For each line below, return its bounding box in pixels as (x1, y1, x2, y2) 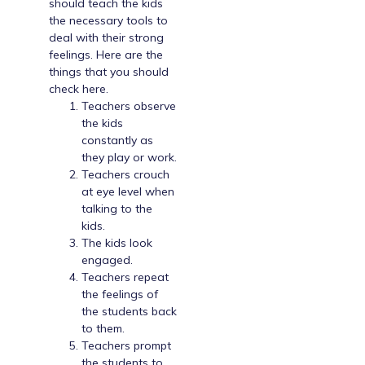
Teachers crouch (81, 167, 169, 182)
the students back (81, 304, 177, 319)
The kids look (81, 235, 152, 251)
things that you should (49, 64, 169, 80)
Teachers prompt (81, 338, 171, 354)
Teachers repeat (81, 270, 169, 285)
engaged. (81, 253, 133, 268)
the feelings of (81, 287, 158, 302)
